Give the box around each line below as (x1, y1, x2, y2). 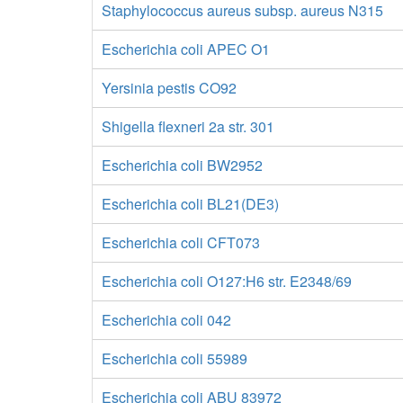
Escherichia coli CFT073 (102, 232, 260, 253)
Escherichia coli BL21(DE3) (102, 193, 279, 214)
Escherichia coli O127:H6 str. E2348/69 (102, 271, 352, 291)
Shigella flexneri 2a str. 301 (102, 116, 274, 137)
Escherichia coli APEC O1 (102, 39, 270, 59)
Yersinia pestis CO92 (102, 77, 237, 98)
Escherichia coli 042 (102, 309, 231, 330)
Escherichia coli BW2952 (102, 155, 263, 175)
